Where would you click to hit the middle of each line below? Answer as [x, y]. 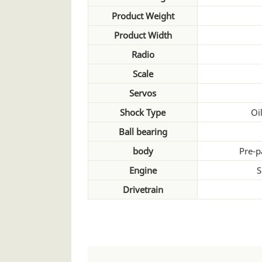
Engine [143, 170]
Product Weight [143, 15]
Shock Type [143, 112]
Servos [143, 93]
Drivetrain [143, 189]
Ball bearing [143, 131]
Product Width [143, 35]
